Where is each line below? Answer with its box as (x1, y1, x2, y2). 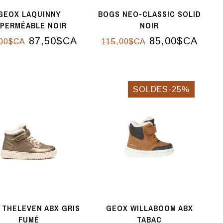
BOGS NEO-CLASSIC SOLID (98, 8, 201, 19)
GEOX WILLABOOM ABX (106, 203, 193, 214)
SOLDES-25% (133, 84, 190, 94)
